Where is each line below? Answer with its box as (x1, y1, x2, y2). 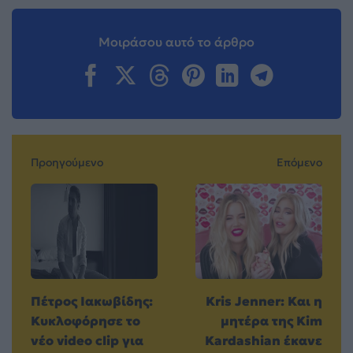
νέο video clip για (31, 333, 143, 349)
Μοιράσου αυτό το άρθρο (98, 34, 255, 50)
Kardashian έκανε (205, 333, 322, 349)
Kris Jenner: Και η (206, 293, 322, 310)
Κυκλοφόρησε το (31, 313, 140, 329)
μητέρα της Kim (221, 313, 322, 329)
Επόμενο (277, 155, 322, 170)
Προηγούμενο (31, 155, 103, 170)
